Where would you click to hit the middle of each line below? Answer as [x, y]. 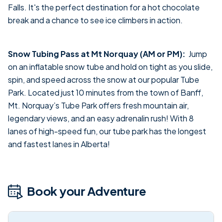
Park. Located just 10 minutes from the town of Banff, [106, 93]
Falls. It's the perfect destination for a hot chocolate [104, 7]
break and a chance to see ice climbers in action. [95, 20]
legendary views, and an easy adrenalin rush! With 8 [101, 118]
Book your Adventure [86, 191]
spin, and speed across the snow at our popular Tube [104, 80]
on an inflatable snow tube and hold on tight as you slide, [110, 67]
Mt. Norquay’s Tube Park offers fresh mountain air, [98, 106]
